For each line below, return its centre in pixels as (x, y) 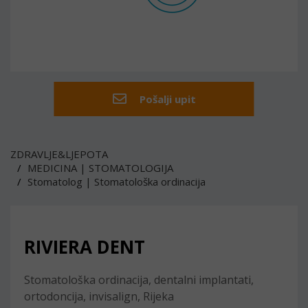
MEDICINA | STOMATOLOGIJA (100, 168)
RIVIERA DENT (85, 247)
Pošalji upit (166, 99)
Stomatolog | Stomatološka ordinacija (117, 181)
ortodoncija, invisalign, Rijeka (99, 296)
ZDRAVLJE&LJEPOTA (59, 154)
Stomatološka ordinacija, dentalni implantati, (139, 280)
